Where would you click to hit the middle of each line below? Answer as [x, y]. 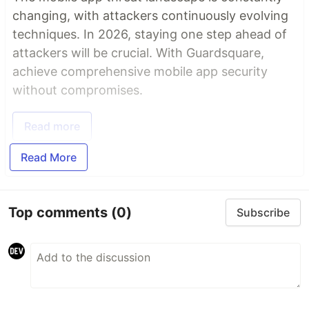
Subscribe [263, 212]
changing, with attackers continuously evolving [150, 16]
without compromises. [78, 90]
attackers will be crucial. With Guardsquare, [138, 53]
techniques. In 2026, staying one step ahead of [150, 34]
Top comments [60, 212]
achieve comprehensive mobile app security [140, 71]
